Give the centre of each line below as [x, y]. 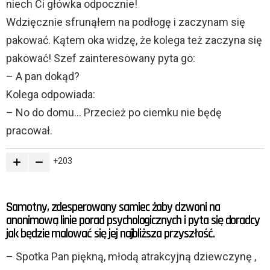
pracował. [29, 131]
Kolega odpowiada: [51, 95]
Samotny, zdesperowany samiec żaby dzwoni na [113, 207]
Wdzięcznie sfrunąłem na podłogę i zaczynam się [126, 22]
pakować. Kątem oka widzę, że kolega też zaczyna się [134, 40]
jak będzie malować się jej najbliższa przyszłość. [110, 234]
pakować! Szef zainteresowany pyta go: [101, 58]
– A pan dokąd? [43, 77]
